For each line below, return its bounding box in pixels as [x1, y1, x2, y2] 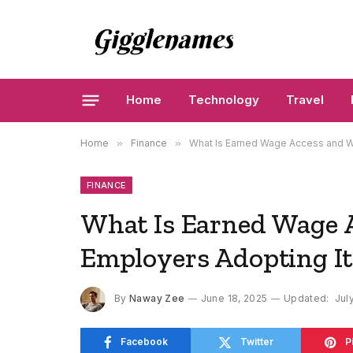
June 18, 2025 [200, 292, 268, 305]
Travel [286, 92, 324, 107]
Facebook [120, 336, 168, 347]
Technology [188, 92, 259, 107]
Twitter [240, 336, 273, 347]
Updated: [283, 292, 329, 305]
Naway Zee [129, 292, 185, 305]
